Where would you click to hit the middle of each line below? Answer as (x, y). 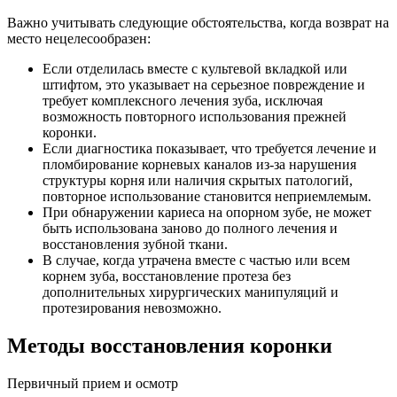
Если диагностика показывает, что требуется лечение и (210, 149)
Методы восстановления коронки (170, 346)
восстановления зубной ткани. (135, 245)
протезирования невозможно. (132, 308)
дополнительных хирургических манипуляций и (191, 292)
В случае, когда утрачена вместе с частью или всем (196, 261)
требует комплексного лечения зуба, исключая (183, 101)
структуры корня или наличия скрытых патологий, (198, 181)
